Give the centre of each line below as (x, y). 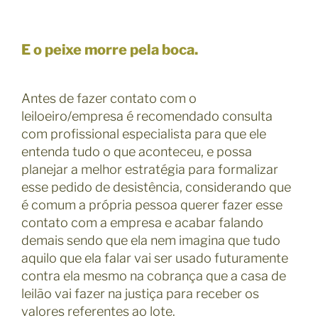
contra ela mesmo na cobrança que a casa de (154, 275)
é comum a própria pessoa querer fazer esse (152, 204)
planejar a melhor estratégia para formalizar (150, 169)
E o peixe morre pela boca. (110, 49)
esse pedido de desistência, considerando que (156, 187)
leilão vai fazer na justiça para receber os (140, 293)
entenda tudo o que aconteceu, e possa (137, 151)
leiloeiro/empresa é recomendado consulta (147, 116)
